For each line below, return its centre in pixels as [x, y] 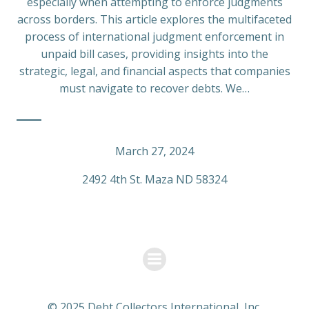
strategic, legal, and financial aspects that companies [154, 71]
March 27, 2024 [154, 151]
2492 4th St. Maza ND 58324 [154, 180]
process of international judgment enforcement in [154, 37]
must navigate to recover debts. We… [154, 89]
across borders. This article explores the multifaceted [154, 20]
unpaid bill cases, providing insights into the [154, 54]
